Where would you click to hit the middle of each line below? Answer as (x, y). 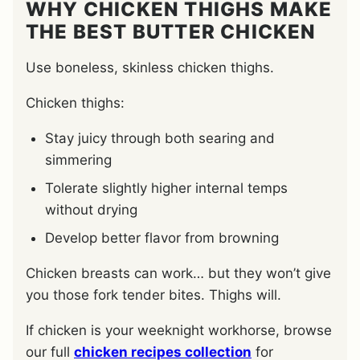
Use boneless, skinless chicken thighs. (150, 67)
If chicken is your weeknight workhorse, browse (179, 330)
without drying (91, 209)
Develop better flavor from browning (162, 237)
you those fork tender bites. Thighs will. (153, 295)
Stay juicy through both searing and (160, 138)
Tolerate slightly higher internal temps (166, 188)
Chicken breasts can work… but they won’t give (178, 273)
